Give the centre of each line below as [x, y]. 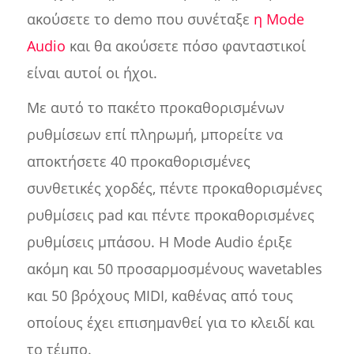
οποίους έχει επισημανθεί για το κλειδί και [170, 323]
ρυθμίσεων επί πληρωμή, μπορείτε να [154, 135]
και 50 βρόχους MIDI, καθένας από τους [160, 296]
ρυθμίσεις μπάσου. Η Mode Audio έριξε [159, 242]
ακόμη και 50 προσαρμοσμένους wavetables [174, 269]
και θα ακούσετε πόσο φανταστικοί [185, 46]
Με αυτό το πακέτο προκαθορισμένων [155, 108]
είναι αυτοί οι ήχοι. [92, 73]
